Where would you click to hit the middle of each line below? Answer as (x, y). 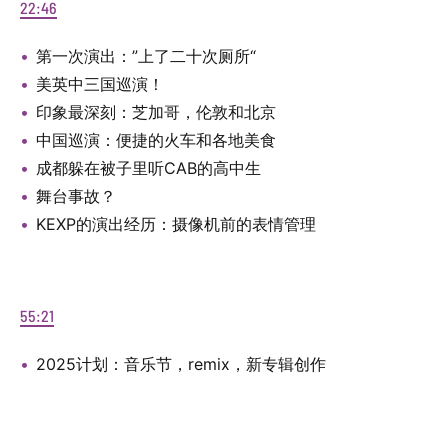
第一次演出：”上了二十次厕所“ (146, 56)
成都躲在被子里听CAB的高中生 (148, 168)
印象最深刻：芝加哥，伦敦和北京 (156, 112)
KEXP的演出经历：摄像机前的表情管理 (176, 224)
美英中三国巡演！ (100, 84)
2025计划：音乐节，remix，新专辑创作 (181, 364)
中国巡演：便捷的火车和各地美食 (156, 140)
